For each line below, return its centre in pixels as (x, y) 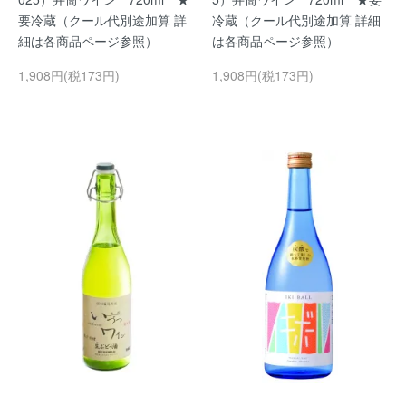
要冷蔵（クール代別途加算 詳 (102, 20)
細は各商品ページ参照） (88, 41)
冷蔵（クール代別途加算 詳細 (296, 20)
